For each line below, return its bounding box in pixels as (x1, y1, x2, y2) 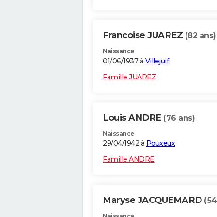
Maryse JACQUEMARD (103, 195, 204, 206)
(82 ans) (185, 31, 216, 41)
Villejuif (145, 57, 169, 66)
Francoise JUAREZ (103, 30, 185, 41)
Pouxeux (146, 139, 175, 148)
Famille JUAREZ (103, 73, 156, 82)
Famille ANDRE (103, 155, 155, 164)
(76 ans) (163, 113, 195, 123)
